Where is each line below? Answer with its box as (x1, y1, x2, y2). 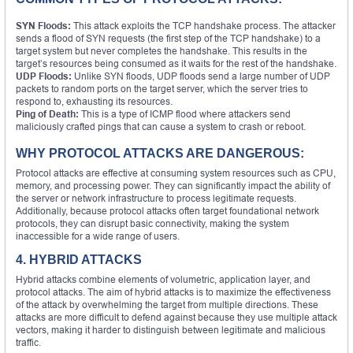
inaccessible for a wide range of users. (16, 229, 180, 242)
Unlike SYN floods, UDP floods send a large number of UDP (72, 69, 330, 82)
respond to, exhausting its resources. (16, 95, 173, 107)
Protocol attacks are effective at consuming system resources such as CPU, (16, 166, 336, 179)
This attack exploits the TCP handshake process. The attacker (71, 19, 336, 32)
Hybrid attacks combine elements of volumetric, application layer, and (16, 273, 310, 285)
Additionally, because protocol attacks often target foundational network (16, 204, 319, 217)
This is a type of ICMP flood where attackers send (79, 107, 291, 120)
